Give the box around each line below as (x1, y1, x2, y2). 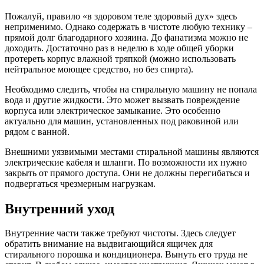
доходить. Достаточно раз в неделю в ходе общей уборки (5, 42, 234, 53)
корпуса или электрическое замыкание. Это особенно (5, 105, 220, 115)
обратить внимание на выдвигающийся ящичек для (5, 239, 213, 249)
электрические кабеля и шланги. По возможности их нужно (5, 157, 247, 167)
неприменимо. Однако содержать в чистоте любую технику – (5, 21, 252, 32)
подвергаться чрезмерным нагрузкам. (5, 178, 156, 189)
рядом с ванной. (5, 126, 70, 137)
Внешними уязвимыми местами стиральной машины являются (5, 146, 259, 157)
